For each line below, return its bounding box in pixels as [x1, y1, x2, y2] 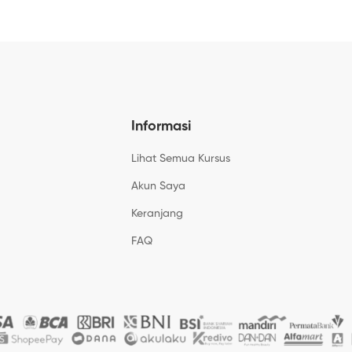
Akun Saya [131, 181, 185, 192]
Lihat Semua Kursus [131, 153, 230, 164]
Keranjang [131, 208, 183, 219]
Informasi [131, 119, 191, 134]
